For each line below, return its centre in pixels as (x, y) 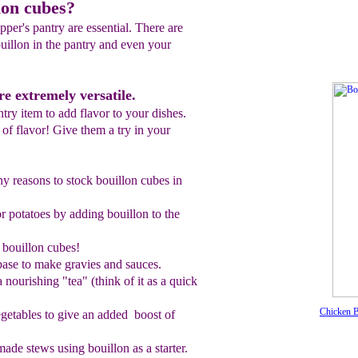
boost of (153, 314)
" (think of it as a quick (139, 281)
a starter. (167, 348)
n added (109, 314)
